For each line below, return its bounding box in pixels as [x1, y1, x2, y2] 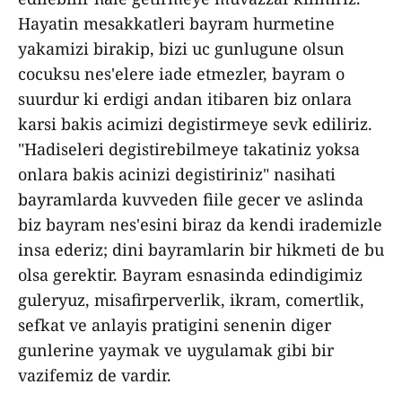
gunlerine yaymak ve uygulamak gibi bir [18, 339, 334, 361]
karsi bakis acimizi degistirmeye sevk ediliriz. [18, 113, 372, 135]
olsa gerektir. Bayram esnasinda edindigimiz [18, 264, 363, 285]
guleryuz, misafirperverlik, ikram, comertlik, [18, 289, 364, 310]
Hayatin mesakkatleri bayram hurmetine [18, 13, 335, 34]
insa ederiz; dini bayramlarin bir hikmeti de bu [18, 239, 384, 260]
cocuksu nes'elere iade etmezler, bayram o [18, 63, 345, 84]
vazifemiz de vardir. [18, 364, 171, 386]
